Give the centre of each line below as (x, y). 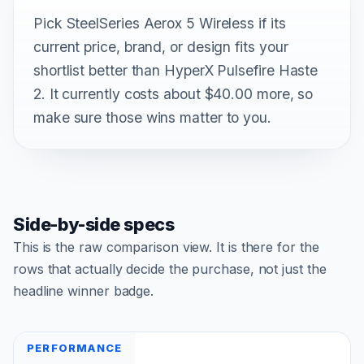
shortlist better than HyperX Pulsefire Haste (176, 70)
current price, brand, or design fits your (161, 46)
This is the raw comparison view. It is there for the (166, 247)
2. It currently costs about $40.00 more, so (173, 93)
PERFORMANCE (75, 347)
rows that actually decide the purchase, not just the (170, 269)
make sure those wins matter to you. (152, 117)
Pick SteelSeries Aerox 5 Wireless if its (160, 23)
